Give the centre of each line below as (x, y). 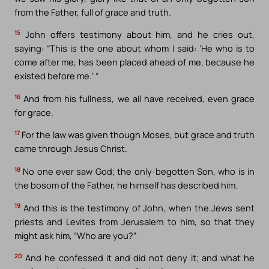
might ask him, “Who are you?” (75, 235)
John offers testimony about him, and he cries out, (138, 35)
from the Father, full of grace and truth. (93, 12)
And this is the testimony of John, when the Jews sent (138, 207)
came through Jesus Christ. (71, 149)
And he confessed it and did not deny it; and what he (138, 258)
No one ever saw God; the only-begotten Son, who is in (138, 171)
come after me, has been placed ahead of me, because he (134, 62)
